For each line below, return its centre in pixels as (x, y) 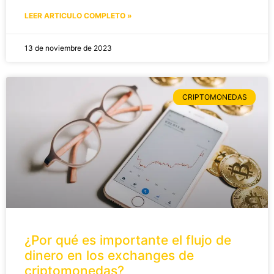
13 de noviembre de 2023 (68, 48)
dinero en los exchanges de (109, 255)
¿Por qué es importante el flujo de (128, 240)
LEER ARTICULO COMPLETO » (78, 15)
